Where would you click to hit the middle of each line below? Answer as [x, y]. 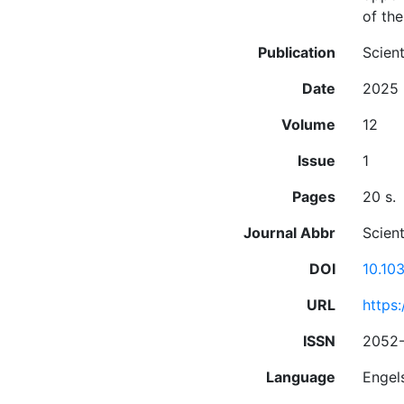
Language [301, 377]
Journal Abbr [289, 233]
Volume [308, 124]
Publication [297, 52]
